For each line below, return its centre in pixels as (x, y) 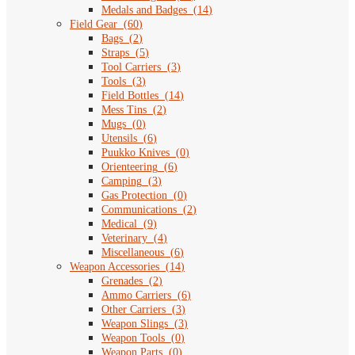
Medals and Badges (144, 10)
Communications (139, 210)
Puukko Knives (136, 153)
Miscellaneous (133, 253)
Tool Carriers (131, 67)
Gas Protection (134, 196)
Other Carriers (134, 310)
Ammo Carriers (136, 296)
